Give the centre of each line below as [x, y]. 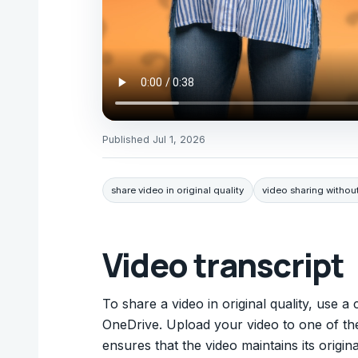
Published [127, 140]
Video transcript [223, 265]
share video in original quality [178, 190]
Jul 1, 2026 [179, 140]
